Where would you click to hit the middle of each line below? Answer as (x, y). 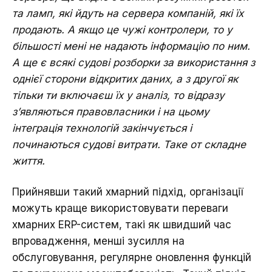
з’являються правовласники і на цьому (111, 111)
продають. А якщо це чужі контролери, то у (122, 29)
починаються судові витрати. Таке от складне (129, 144)
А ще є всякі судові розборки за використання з (134, 62)
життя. (30, 161)
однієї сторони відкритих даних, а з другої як (125, 79)
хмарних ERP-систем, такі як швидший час (122, 224)
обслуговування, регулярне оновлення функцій (132, 257)
